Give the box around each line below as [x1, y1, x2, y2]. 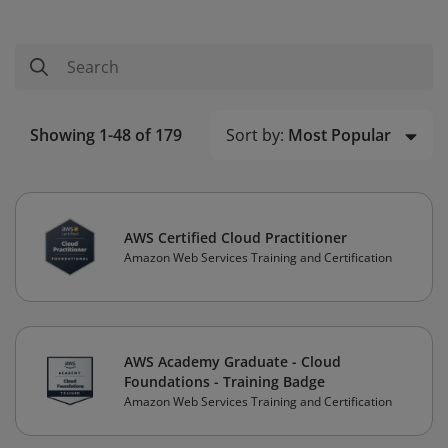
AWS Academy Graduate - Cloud [124, 352, 341, 372]
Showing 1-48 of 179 [30, 124, 182, 147]
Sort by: [226, 124, 284, 146]
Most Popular [288, 124, 391, 146]
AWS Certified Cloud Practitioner [124, 228, 347, 248]
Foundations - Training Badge [124, 372, 325, 392]
